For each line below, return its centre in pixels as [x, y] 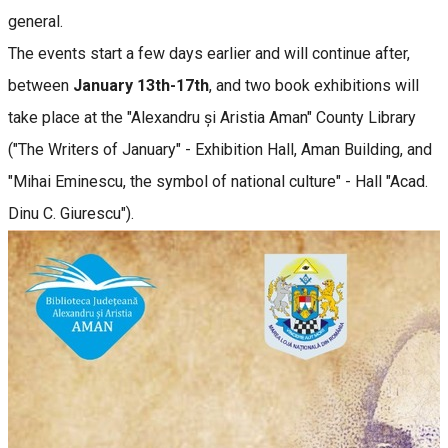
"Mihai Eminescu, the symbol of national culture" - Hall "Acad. [218, 181]
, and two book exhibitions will [314, 85]
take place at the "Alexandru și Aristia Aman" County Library [212, 117]
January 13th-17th [141, 85]
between [40, 85]
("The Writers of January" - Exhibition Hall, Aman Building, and [220, 149]
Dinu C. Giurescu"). [71, 213]
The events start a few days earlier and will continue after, [209, 53]
